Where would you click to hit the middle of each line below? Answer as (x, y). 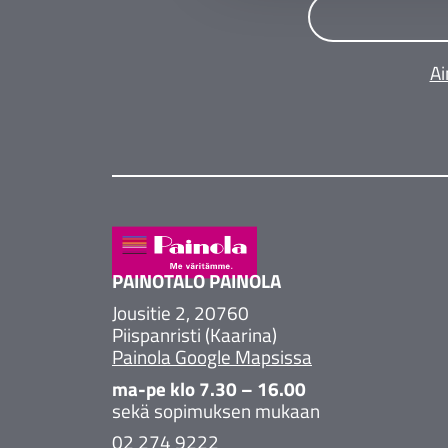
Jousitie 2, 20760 (180, 313)
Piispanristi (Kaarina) (194, 335)
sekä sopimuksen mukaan (216, 410)
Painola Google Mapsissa (212, 357)
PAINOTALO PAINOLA (196, 281)
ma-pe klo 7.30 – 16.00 (209, 388)
